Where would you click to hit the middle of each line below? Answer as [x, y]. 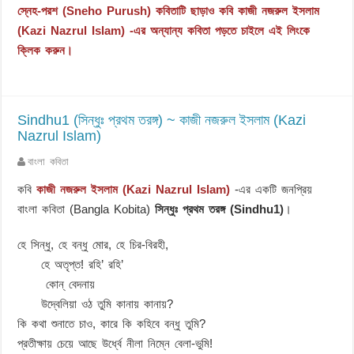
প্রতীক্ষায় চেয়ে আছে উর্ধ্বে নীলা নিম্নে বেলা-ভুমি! [115, 343]
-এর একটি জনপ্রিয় [271, 189]
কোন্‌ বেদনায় [56, 284]
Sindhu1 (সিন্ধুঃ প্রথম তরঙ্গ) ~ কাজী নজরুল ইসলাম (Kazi [162, 120]
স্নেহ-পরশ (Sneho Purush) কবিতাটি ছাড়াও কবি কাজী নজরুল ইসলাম [169, 10]
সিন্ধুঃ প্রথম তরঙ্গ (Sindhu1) [220, 209]
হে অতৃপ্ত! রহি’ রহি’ [71, 264]
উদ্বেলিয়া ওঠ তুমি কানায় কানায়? [96, 303]
